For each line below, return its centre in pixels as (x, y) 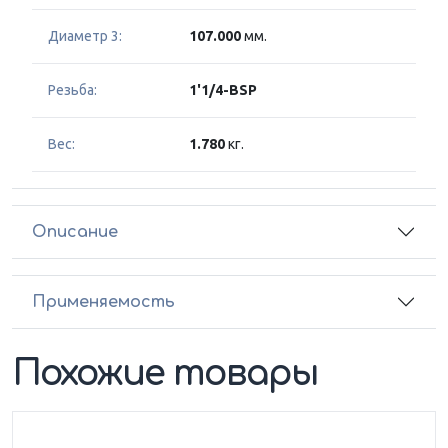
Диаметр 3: (85, 36)
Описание (75, 231)
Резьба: (72, 90)
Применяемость (103, 301)
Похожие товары (165, 374)
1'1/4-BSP (223, 90)
